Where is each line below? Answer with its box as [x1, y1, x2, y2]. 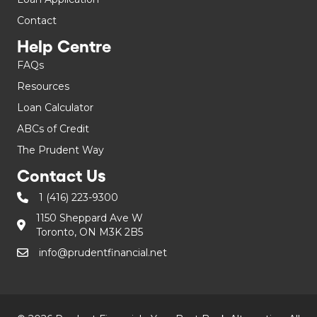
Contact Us [17, 166, 105, 185]
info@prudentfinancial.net [39, 246, 167, 259]
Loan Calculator [17, 100, 93, 114]
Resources [17, 79, 69, 93]
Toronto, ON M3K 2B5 [36, 225, 143, 238]
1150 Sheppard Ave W [36, 211, 143, 224]
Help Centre [17, 36, 111, 56]
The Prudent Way [17, 143, 104, 156]
